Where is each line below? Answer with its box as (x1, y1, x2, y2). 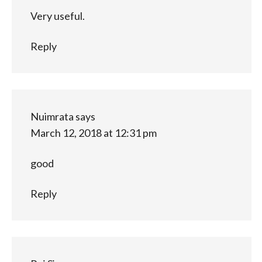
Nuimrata (30, 109, 74, 123)
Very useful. (30, 9, 85, 22)
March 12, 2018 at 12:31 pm (30, 126, 157, 139)
